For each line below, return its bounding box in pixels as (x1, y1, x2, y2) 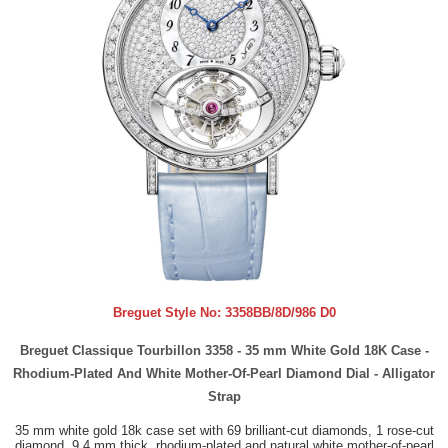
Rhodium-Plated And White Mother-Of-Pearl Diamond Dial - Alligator (13, 365, 435, 381)
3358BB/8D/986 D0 (224, 305, 336, 321)
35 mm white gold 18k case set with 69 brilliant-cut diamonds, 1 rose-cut (14, 422, 434, 438)
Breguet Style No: (112, 305, 225, 321)
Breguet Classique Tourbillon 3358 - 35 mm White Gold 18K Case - (19, 342, 429, 358)
